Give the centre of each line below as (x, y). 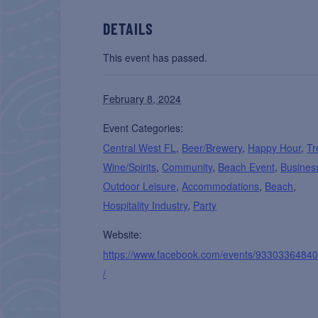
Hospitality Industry (146, 205)
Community (187, 167)
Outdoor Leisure (140, 186)
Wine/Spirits (130, 167)
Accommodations (221, 186)
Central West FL (140, 148)
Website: (123, 235)
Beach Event (247, 167)
